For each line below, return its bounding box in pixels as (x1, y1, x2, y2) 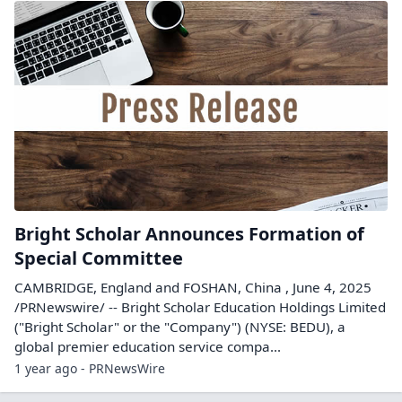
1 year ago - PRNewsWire (14, 359, 165, 377)
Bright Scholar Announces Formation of (14, 221, 364, 246)
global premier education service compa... (14, 336, 281, 355)
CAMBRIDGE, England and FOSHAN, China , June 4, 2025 (14, 277, 371, 296)
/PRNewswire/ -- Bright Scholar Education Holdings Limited (14, 297, 386, 316)
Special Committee (14, 245, 183, 270)
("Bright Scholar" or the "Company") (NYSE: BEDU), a (14, 317, 345, 336)
